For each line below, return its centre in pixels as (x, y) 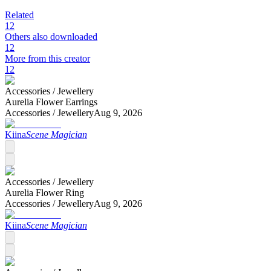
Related (19, 15)
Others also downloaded (51, 36)
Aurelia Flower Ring (44, 192)
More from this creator (47, 58)
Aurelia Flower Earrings (51, 102)
